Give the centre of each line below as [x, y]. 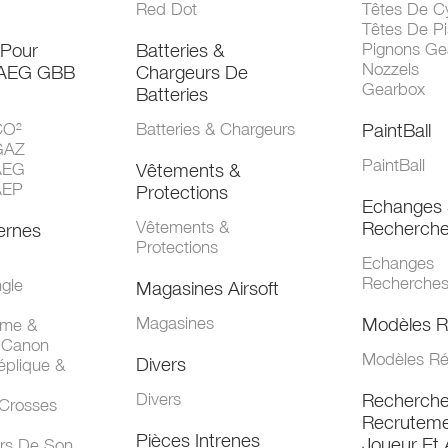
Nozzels [390, 69]
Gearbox [393, 89]
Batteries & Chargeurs [216, 129]
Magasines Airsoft [208, 288]
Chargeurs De [192, 72]
